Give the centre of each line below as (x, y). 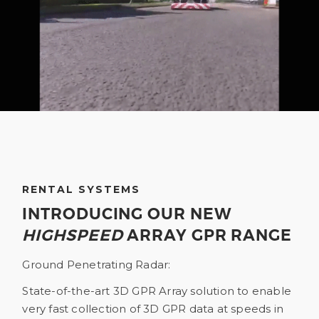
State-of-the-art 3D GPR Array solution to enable (157, 291)
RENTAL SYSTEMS (82, 189)
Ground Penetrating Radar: (96, 264)
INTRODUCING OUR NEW (127, 214)
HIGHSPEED (73, 235)
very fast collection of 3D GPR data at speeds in (153, 309)
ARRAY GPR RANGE (207, 235)
